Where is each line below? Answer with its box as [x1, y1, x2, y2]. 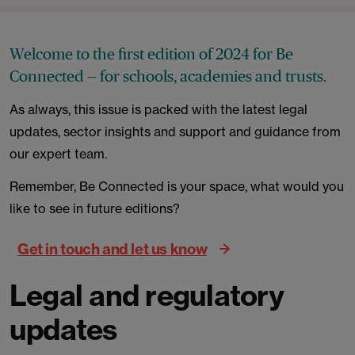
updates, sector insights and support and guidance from [10, 124, 341, 139]
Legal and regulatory [10, 277, 284, 313]
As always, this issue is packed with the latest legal [10, 101, 307, 117]
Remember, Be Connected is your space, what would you [10, 178, 344, 194]
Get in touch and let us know [17, 239, 208, 258]
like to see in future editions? [10, 200, 180, 216]
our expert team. [10, 146, 107, 162]
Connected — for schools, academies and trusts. [10, 67, 330, 85]
